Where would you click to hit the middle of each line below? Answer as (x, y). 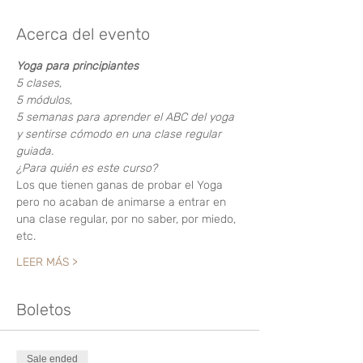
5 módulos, (46, 100)
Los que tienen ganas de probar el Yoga (121, 185)
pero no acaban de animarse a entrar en (123, 202)
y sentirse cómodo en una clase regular (120, 134)
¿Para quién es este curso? (87, 168)
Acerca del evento (83, 34)
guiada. (35, 151)
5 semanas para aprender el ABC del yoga (127, 117)
